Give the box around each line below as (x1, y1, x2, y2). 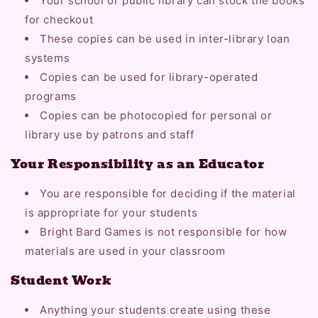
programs (25, 89, 77, 103)
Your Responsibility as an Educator (11, 153, 265, 174)
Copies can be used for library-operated (40, 70, 258, 84)
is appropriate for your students (25, 205, 198, 219)
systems (25, 50, 70, 65)
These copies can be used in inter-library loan (40, 31, 290, 45)
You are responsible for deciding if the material (40, 186, 296, 200)
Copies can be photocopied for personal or (40, 108, 273, 122)
